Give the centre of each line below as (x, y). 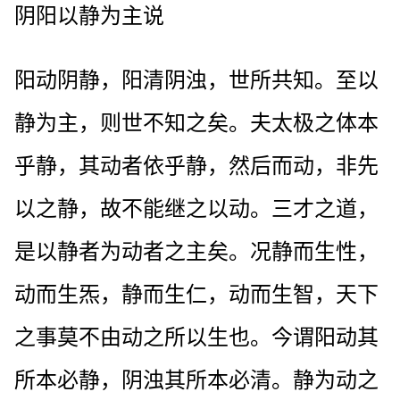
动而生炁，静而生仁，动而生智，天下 (196, 294)
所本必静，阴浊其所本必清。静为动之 (196, 380)
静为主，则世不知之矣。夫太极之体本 (196, 123)
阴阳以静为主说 (89, 16)
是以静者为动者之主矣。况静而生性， (196, 251)
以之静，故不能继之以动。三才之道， (196, 208)
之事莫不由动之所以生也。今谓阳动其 (196, 337)
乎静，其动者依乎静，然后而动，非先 (196, 166)
